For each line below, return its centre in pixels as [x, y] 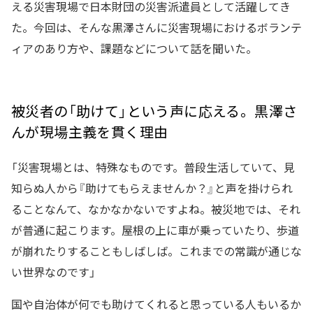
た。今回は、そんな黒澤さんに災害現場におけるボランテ [156, 28]
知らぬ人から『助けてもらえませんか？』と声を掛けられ [152, 188]
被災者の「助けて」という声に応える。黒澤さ [154, 111]
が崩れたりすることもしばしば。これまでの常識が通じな [156, 251]
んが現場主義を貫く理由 [90, 132]
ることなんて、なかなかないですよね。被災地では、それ [156, 209]
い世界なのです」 [53, 272]
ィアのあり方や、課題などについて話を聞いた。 [134, 49]
